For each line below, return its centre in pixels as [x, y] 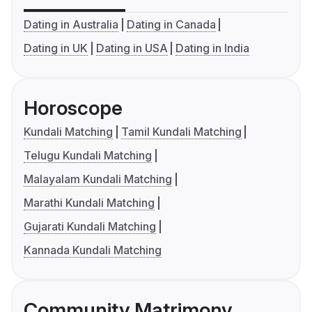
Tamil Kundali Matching [181, 132]
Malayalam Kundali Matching [98, 179]
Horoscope [73, 108]
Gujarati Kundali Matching [90, 227]
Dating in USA [132, 48]
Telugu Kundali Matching [88, 156]
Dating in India [213, 48]
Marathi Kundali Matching [89, 203]
